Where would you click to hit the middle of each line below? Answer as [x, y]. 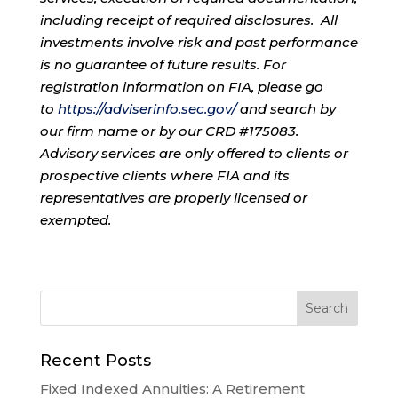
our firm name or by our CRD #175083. [169, 131]
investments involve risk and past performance [199, 42]
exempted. [75, 219]
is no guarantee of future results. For [163, 64]
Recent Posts [95, 360]
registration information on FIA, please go [181, 86]
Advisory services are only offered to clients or [194, 153]
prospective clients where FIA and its [164, 175]
